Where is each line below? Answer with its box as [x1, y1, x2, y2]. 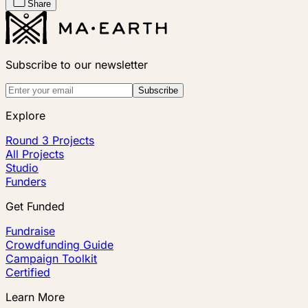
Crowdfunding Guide [5, 237, 113, 252]
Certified [5, 265, 50, 279]
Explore [5, 108, 45, 122]
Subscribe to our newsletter [5, 57, 148, 71]
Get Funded [5, 199, 65, 213]
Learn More [5, 289, 65, 304]
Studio [5, 160, 38, 175]
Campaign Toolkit [5, 251, 97, 265]
